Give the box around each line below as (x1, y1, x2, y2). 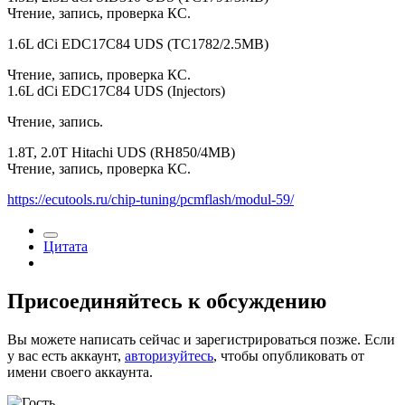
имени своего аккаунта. (7, 363, 153, 380)
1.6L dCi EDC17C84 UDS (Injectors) (7, 83, 225, 99)
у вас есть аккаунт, (7, 347, 125, 363)
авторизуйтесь (125, 347, 213, 363)
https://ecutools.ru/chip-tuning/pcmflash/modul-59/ (7, 192, 294, 208)
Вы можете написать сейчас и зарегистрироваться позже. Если (7, 331, 395, 347)
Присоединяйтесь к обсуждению (7, 289, 326, 313)
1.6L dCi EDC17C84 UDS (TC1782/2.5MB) (7, 36, 268, 52)
